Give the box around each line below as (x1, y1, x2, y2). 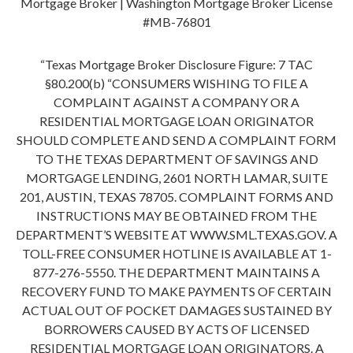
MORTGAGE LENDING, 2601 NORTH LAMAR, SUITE (25, 170, 328, 186)
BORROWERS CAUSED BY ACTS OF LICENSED (43, 321, 310, 337)
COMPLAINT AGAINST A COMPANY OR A (54, 95, 299, 110)
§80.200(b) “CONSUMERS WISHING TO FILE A (45, 76, 308, 91)
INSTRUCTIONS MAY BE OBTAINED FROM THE (36, 208, 317, 224)
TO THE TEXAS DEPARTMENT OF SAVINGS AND (35, 151, 318, 167)
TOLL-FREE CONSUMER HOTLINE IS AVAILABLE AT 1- (21, 246, 332, 262)
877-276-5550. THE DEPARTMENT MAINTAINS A (33, 265, 320, 281)
